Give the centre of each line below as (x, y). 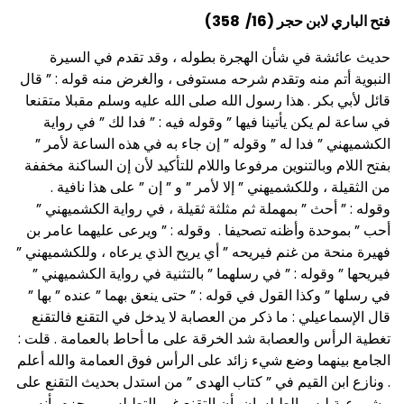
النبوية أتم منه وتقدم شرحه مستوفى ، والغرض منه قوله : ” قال (205, 79)
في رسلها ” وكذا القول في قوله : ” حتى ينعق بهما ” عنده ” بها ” (209, 296)
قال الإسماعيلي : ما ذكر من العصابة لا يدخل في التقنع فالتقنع (211, 317)
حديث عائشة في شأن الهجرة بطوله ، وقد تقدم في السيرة (220, 58)
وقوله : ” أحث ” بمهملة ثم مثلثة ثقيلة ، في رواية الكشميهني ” (213, 209)
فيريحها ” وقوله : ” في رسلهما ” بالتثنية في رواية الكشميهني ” (211, 274)
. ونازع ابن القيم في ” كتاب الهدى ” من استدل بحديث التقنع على (203, 382)
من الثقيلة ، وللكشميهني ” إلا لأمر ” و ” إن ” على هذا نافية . (220, 188)
